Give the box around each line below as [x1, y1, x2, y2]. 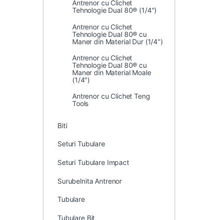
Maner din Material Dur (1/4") [72, 37, 163, 46]
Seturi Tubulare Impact [57, 158, 129, 166]
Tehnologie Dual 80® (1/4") [72, 6, 157, 15]
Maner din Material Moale [72, 68, 151, 77]
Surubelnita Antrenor [57, 176, 122, 185]
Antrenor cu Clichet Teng [72, 91, 150, 100]
